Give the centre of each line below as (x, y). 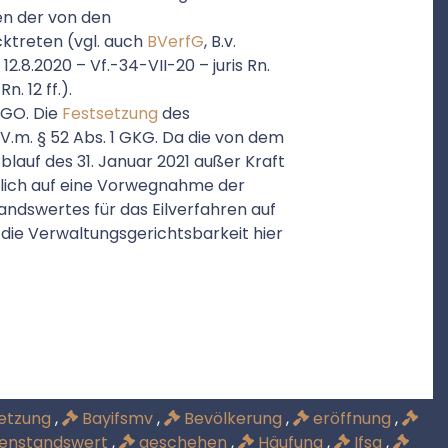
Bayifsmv (117, 418)
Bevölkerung (233, 418)
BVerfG (175, 41)
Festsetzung (110, 113)
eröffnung (352, 418)
